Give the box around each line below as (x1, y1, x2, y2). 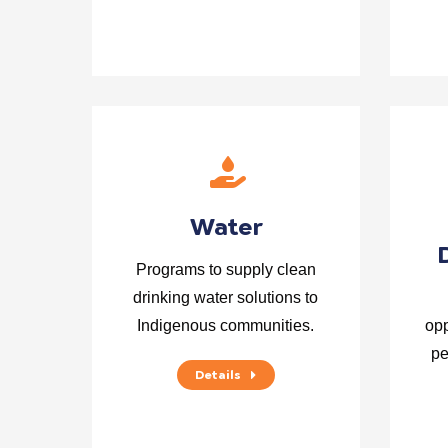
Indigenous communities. (137, 317, 315, 334)
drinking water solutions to (133, 289, 319, 306)
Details (194, 368, 241, 382)
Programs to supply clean (135, 261, 316, 278)
